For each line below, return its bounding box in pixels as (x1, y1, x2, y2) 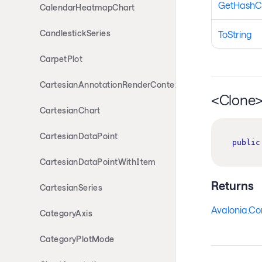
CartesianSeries (40, 182, 103, 192)
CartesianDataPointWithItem (40, 157, 156, 167)
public (232, 138, 260, 147)
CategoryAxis (40, 208, 93, 218)
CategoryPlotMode (40, 234, 115, 244)
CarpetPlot (40, 54, 83, 64)
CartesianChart (40, 105, 101, 115)
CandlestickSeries (40, 28, 111, 38)
